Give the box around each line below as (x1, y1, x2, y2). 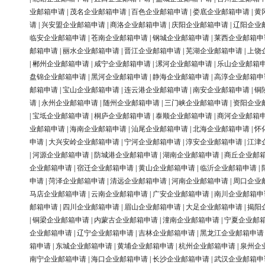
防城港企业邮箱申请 (94, 151, 158, 160)
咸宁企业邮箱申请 (94, 60, 151, 69)
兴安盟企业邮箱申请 (41, 21, 105, 30)
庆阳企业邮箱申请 (172, 21, 228, 30)
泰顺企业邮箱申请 (156, 112, 212, 121)
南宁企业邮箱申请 (30, 255, 86, 264)
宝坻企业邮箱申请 (33, 112, 89, 121)
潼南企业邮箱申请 (163, 216, 219, 225)
